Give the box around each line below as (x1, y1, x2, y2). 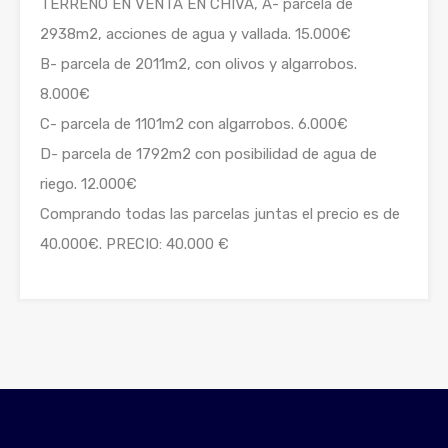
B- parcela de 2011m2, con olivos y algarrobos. (40, 55, 357, 73)
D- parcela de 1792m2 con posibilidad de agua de (40, 145, 377, 163)
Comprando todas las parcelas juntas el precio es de (40, 205, 400, 223)
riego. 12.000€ (40, 175, 137, 193)
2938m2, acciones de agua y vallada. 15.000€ (40, 25, 351, 43)
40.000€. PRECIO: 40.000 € (40, 235, 229, 253)
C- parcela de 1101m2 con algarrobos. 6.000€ (40, 115, 348, 133)
